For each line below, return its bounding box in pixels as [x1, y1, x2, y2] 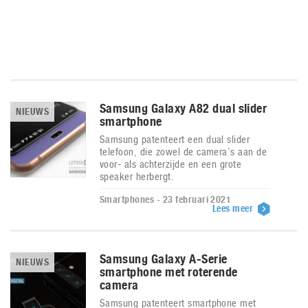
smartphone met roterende [100, 265, 238, 279]
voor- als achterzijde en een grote [100, 158, 242, 170]
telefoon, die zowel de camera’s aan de [100, 146, 267, 157]
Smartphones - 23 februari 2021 [100, 194, 232, 205]
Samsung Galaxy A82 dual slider [100, 101, 267, 115]
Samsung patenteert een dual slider [100, 133, 250, 145]
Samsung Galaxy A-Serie [100, 252, 228, 266]
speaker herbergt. [100, 170, 175, 182]
